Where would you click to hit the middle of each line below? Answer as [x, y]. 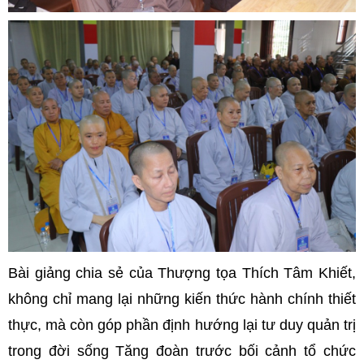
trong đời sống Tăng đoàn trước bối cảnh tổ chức [182, 351]
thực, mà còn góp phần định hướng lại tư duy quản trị [182, 325]
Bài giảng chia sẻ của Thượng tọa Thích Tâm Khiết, [182, 273]
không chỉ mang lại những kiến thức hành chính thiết [182, 299]
